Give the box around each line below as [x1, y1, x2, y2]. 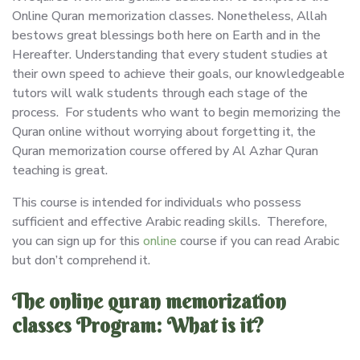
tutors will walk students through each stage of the [12, 84, 308, 102]
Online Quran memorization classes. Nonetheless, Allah [12, 6, 327, 25]
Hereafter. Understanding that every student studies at [12, 45, 328, 63]
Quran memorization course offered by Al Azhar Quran [12, 141, 318, 160]
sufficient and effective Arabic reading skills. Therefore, [12, 212, 327, 231]
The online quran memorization [12, 288, 286, 314]
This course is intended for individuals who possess [12, 193, 301, 211]
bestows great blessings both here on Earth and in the [12, 26, 321, 44]
